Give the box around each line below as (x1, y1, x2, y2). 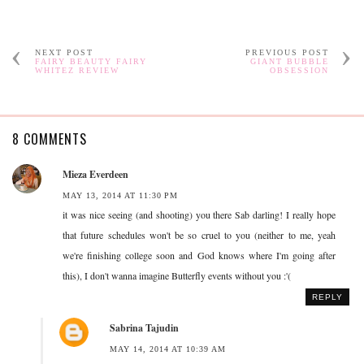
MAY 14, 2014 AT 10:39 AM (110, 344, 226, 353)
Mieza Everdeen (63, 167, 128, 181)
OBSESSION (270, 65, 330, 75)
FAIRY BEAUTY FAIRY (34, 56, 147, 66)
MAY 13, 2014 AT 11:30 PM (63, 190, 178, 200)
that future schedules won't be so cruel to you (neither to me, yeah (63, 227, 336, 241)
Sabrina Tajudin (110, 320, 179, 335)
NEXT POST (34, 47, 93, 57)
